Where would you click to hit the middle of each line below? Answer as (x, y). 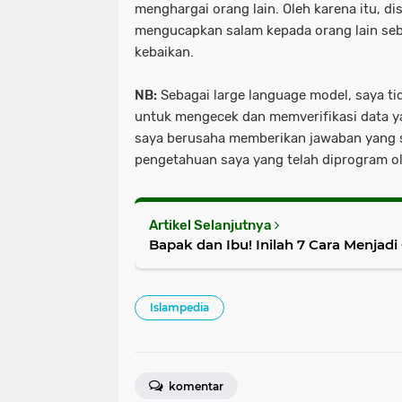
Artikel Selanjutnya (212, 225)
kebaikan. (164, 52)
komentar (195, 386)
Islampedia (179, 307)
